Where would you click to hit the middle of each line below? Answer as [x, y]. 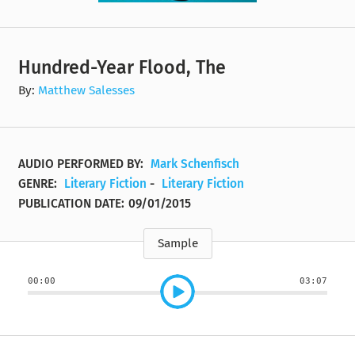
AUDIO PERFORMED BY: [83, 164]
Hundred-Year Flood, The [122, 67]
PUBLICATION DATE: [72, 204]
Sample [177, 244]
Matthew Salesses [87, 90]
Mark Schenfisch [195, 164]
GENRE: [40, 184]
